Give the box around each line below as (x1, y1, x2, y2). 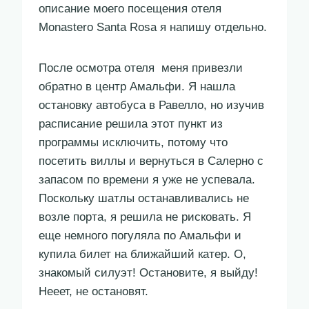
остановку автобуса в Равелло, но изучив (39, 99, 264, 112)
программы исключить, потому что (39, 136, 228, 150)
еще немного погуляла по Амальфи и (39, 229, 241, 243)
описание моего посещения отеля (39, 2, 221, 16)
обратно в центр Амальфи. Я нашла (39, 80, 235, 94)
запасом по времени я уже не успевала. (39, 173, 255, 187)
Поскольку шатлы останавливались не (39, 192, 249, 206)
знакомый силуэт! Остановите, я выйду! (39, 266, 258, 280)
